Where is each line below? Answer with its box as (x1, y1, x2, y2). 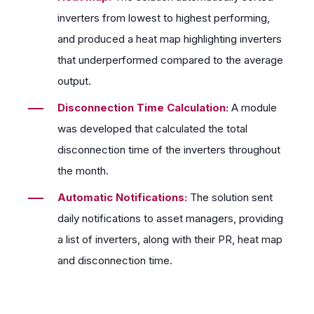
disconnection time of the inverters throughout (57, 142, 280, 156)
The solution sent (190, 190, 273, 204)
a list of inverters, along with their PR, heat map (57, 232, 282, 246)
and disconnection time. (57, 253, 172, 267)
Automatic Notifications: (57, 190, 190, 204)
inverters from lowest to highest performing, (57, 11, 270, 25)
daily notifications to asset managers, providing (57, 211, 283, 225)
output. (57, 74, 91, 88)
